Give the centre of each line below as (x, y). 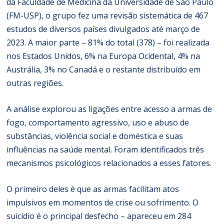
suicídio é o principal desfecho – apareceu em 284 (99, 216)
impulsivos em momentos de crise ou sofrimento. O (103, 202)
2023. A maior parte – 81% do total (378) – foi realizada (108, 42)
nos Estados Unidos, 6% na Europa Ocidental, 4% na (103, 56)
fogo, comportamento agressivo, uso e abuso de (98, 122)
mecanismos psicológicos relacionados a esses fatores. (109, 163)
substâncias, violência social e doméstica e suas (95, 136)
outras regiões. (35, 83)
